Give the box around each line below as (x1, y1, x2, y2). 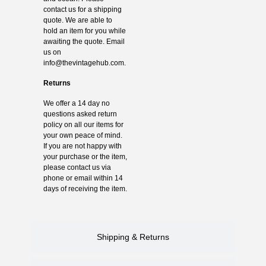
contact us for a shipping (43, 5, 122, 14)
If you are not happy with (43, 142, 122, 151)
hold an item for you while (43, 27, 126, 36)
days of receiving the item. (43, 185, 127, 194)
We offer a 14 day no (43, 99, 110, 108)
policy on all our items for (43, 121, 123, 129)
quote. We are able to (43, 16, 112, 25)
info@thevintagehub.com (43, 59, 124, 68)
